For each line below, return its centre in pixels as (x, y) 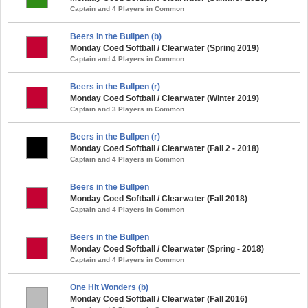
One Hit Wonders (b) (109, 287)
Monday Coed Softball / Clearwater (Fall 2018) (159, 198)
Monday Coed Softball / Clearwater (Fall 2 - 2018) (165, 148)
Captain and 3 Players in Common (127, 109)
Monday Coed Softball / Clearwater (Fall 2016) (159, 299)
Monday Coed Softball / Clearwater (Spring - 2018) (167, 249)
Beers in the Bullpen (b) (116, 36)
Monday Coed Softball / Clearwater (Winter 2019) (165, 98)
